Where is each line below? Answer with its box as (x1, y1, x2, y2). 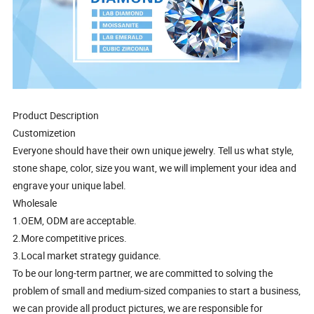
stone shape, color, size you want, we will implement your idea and (13, 161, 297, 175)
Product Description (13, 108, 278, 122)
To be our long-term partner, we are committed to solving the (13, 266, 273, 280)
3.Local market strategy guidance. (13, 248, 162, 262)
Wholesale (13, 196, 57, 210)
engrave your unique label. (13, 178, 127, 192)
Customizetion (13, 125, 76, 139)
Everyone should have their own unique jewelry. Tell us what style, (13, 143, 294, 157)
